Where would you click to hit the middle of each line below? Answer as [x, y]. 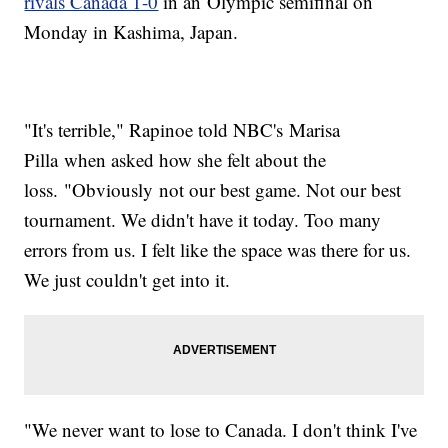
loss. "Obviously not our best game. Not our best [213, 190]
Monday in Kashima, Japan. [131, 32]
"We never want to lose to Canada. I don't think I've [221, 430]
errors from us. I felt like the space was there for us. [218, 250]
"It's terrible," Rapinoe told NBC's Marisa [182, 130]
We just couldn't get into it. [127, 280]
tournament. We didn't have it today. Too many [203, 220]
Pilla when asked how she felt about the [175, 160]
